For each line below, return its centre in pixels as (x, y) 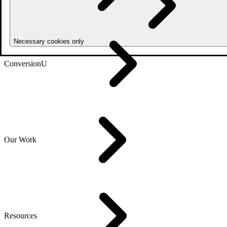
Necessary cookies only (50, 42)
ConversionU (26, 64)
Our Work (20, 140)
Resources (21, 216)
